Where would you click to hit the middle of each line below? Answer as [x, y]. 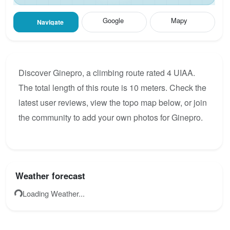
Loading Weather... [54, 194]
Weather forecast [51, 176]
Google [113, 21]
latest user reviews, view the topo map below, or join [113, 102]
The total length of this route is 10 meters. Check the [112, 87]
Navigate [51, 22]
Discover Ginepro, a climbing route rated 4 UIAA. [107, 72]
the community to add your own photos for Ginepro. [111, 117]
